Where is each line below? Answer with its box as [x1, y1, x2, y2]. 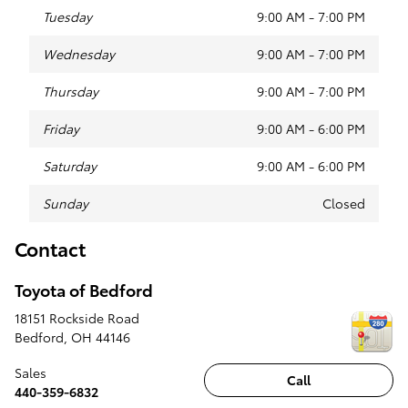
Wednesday [43, 45, 115, 64]
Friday [43, 119, 79, 138]
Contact [15, 235, 86, 262]
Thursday [43, 82, 98, 101]
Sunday [43, 194, 88, 213]
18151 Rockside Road [15, 308, 139, 327]
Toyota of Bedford [15, 278, 153, 301]
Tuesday [43, 7, 92, 26]
